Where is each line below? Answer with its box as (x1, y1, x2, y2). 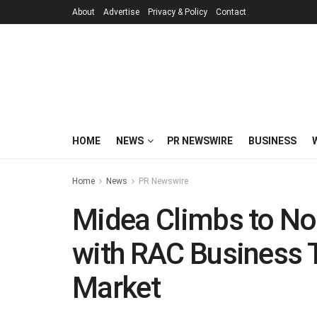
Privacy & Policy (148, 7, 207, 17)
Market (72, 270, 160, 305)
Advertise (103, 7, 139, 17)
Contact (216, 7, 246, 17)
